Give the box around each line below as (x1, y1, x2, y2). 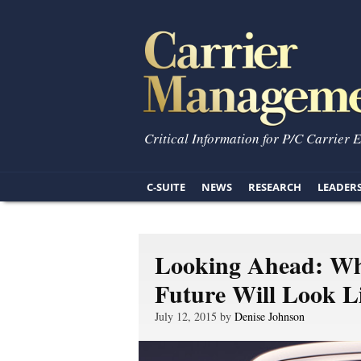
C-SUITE (147, 180, 185, 194)
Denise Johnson (234, 309, 305, 324)
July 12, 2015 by (155, 309, 234, 324)
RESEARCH (248, 180, 301, 194)
